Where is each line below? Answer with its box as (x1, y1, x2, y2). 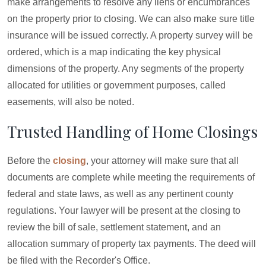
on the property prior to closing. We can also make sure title (7, 14, 255, 24)
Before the (7, 156, 53, 166)
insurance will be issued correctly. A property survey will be (7, 30, 253, 40)
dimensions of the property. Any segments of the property (7, 64, 244, 74)
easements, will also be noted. (7, 97, 134, 107)
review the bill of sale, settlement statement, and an (7, 222, 221, 232)
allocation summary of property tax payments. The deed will (7, 239, 256, 249)
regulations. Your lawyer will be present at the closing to (7, 205, 240, 216)
